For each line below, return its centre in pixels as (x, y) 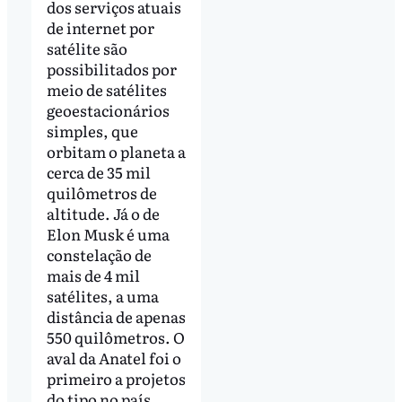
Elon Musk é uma (108, 233)
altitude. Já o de (103, 213)
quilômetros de (101, 192)
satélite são (87, 48)
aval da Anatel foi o (114, 357)
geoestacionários (108, 109)
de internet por (100, 27)
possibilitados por (111, 68)
